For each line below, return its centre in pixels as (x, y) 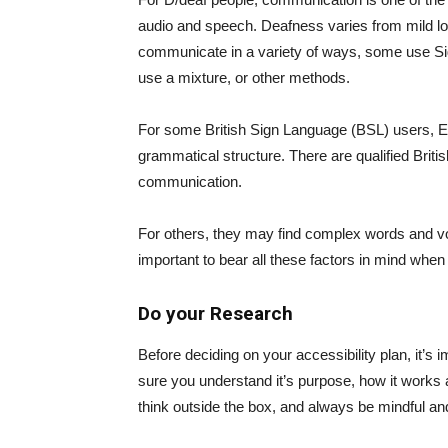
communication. (190, 181)
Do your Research (215, 313)
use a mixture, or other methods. (244, 77)
